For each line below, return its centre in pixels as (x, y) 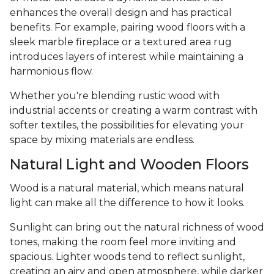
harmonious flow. (53, 72)
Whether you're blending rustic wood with (115, 96)
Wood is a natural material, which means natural (127, 188)
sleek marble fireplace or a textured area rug (121, 42)
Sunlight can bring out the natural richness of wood (137, 228)
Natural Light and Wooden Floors (129, 165)
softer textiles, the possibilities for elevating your (127, 125)
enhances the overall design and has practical (121, 13)
